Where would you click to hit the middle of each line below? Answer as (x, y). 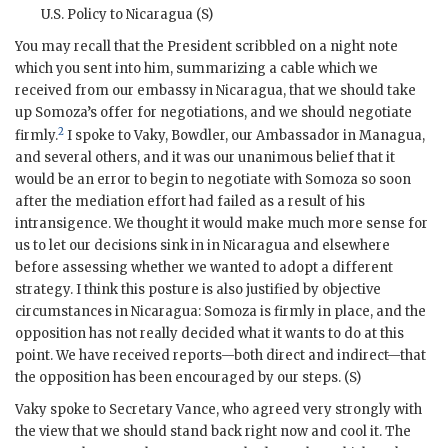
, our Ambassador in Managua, (325, 136)
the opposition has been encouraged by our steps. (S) (188, 378)
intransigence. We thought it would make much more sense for (221, 224)
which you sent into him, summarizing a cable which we (196, 68)
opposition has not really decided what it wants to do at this (209, 334)
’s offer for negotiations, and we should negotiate (249, 112)
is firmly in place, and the (341, 312)
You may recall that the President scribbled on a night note (206, 46)
